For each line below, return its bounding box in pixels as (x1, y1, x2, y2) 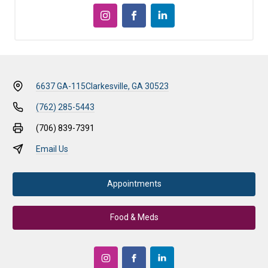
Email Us (35, 144, 68, 154)
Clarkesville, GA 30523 (85, 81, 169, 91)
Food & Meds (109, 212, 159, 223)
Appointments (106, 179, 162, 189)
